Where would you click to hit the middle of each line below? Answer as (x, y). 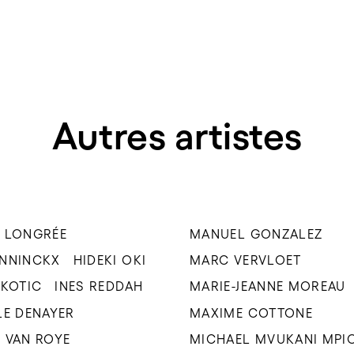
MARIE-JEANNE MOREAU (268, 286)
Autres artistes (177, 136)
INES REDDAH (99, 286)
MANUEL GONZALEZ (256, 233)
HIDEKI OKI (110, 260)
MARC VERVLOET (246, 260)
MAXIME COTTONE (252, 313)
